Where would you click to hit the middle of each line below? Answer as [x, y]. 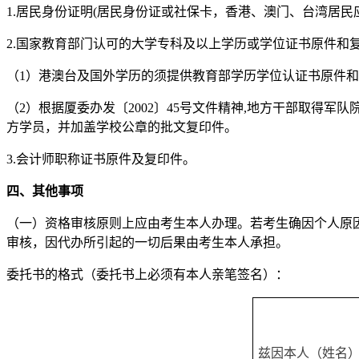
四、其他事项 [45, 191]
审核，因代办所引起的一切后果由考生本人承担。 [147, 242]
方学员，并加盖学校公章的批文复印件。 [122, 127]
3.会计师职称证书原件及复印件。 [101, 159]
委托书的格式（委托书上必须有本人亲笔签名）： [147, 274]
